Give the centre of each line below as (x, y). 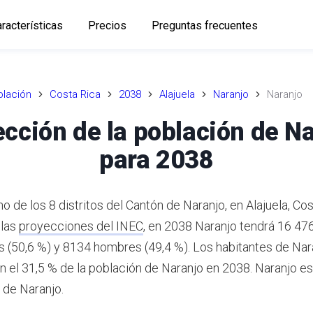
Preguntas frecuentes (204, 25)
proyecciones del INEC (81, 226)
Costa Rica (75, 94)
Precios (107, 25)
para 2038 (156, 160)
